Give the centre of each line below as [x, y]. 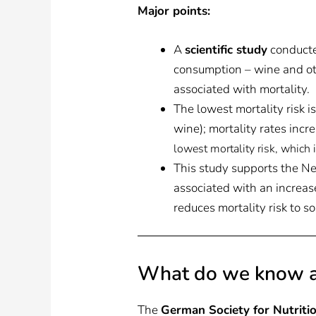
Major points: [174, 11]
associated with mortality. [242, 89]
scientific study [226, 49]
